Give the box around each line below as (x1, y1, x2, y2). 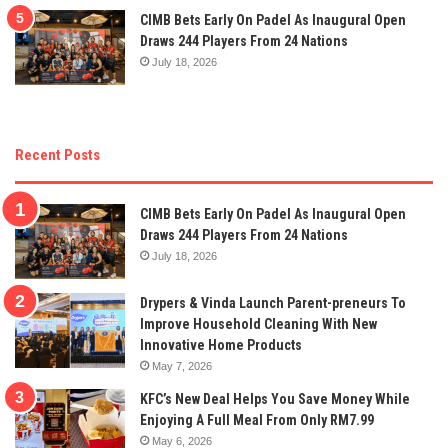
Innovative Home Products (140, 337, 302, 354)
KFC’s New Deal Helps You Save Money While (140, 391, 410, 408)
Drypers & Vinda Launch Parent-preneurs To (140, 295, 406, 312)
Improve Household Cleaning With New (140, 316, 377, 333)
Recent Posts (15, 146, 100, 165)
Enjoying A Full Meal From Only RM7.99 (140, 412, 374, 429)
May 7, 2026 (152, 360, 212, 373)
